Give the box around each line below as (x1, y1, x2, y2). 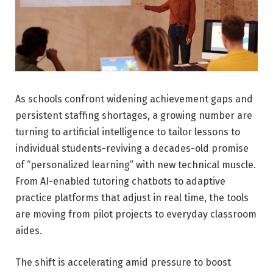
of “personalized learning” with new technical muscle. (15, 158, 256, 171)
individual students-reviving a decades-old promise (15, 142, 249, 154)
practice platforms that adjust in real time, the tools (15, 191, 249, 204)
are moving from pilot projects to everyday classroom (15, 208, 257, 220)
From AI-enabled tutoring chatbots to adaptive (15, 175, 225, 187)
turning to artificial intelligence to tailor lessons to (15, 126, 240, 138)
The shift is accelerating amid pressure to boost (15, 256, 231, 268)
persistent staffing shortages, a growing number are (15, 109, 252, 121)
